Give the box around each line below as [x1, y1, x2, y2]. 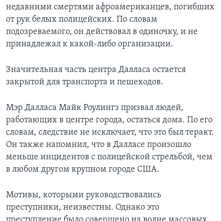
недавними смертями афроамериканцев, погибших [6, 2, 215, 12]
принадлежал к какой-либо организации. [6, 39, 173, 49]
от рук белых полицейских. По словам [6, 14, 157, 24]
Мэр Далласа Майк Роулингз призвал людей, [6, 103, 184, 112]
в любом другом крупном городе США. [6, 164, 159, 174]
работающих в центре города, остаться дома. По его [6, 115, 213, 125]
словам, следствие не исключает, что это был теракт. [6, 127, 214, 137]
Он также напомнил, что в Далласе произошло [6, 140, 191, 149]
